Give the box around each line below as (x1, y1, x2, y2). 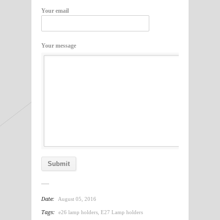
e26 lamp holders (58, 209, 98, 215)
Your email (41, 7, 69, 14)
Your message (41, 42, 76, 49)
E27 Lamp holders (101, 209, 143, 215)
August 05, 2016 (58, 195, 96, 202)
